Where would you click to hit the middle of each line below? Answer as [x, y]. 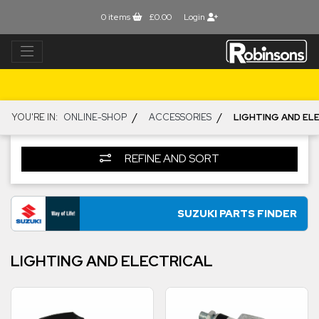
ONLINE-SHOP [95, 117]
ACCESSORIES [180, 117]
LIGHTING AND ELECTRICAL [112, 261]
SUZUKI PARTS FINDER [237, 214]
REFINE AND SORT [171, 159]
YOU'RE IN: [35, 117]
